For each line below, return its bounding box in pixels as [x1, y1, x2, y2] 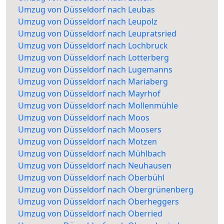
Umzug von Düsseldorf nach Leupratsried [18, 28, 176, 39]
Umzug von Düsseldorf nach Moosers [18, 124, 161, 135]
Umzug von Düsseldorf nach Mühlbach [18, 148, 166, 159]
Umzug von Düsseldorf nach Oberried [18, 208, 162, 219]
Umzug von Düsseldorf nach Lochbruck [18, 40, 168, 51]
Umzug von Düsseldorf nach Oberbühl [18, 172, 164, 183]
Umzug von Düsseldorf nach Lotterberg [18, 52, 169, 63]
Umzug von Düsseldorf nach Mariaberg [18, 76, 168, 87]
